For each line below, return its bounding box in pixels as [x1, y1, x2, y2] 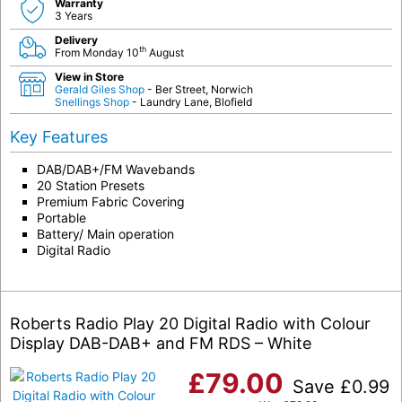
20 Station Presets [37, 177, 144, 193]
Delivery [55, 32, 98, 47]
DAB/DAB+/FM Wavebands [37, 161, 195, 177]
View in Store [55, 69, 124, 83]
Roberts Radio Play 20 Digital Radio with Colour [10, 313, 371, 333]
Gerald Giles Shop [55, 82, 147, 96]
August [146, 45, 184, 59]
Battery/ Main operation [37, 225, 174, 241]
